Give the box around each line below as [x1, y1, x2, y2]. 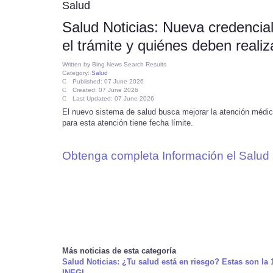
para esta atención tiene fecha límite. [62, 118, 193, 127]
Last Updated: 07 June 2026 [73, 95, 154, 102]
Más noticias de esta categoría [62, 246, 176, 255]
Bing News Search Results [92, 61, 166, 68]
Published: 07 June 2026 [73, 78, 144, 85]
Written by [62, 61, 92, 68]
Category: [62, 69, 91, 76]
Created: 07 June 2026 [73, 87, 138, 93]
